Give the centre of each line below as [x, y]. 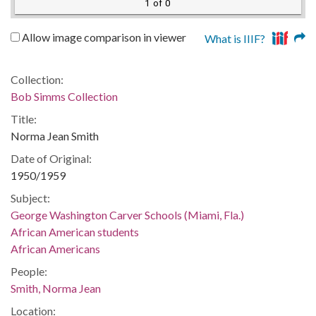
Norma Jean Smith [55, 135]
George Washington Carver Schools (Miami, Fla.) [127, 214]
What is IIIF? [235, 38]
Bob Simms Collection [64, 96]
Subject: [30, 197]
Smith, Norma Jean [56, 288]
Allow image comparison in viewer [103, 37]
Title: [24, 119]
